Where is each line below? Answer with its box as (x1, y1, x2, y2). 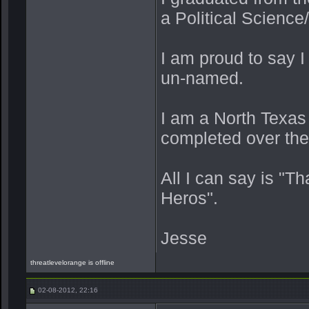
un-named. (161, 68, 243, 88)
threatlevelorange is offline (30, 259, 117, 266)
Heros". (161, 188, 218, 208)
